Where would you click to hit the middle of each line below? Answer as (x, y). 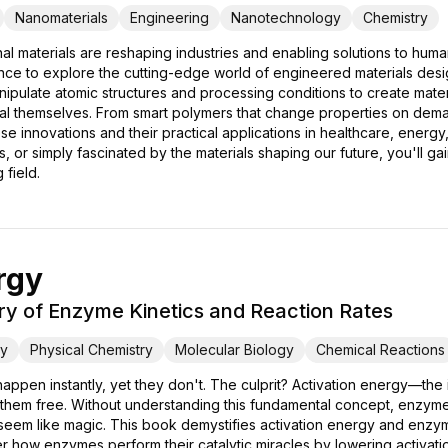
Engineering (169, 17)
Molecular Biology (234, 349)
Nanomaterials (61, 17)
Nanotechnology (286, 17)
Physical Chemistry (91, 349)
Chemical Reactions (380, 349)
